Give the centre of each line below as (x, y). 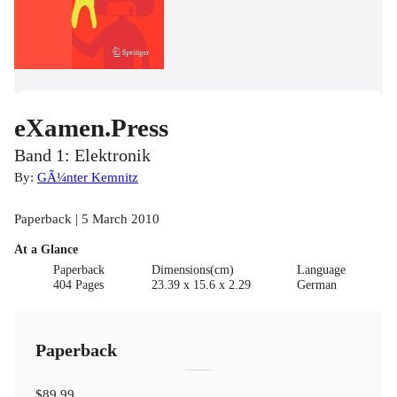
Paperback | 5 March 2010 (87, 218)
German (317, 284)
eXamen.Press (91, 127)
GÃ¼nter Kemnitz (88, 176)
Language (322, 269)
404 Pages (79, 284)
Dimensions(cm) (192, 269)
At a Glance (46, 249)
